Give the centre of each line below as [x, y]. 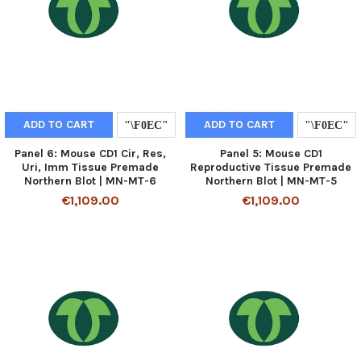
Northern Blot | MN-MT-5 [271, 181]
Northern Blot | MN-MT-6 [90, 181]
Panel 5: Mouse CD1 [271, 154]
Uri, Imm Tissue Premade [90, 168]
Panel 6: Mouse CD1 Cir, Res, [90, 154]
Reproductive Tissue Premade [271, 168]
